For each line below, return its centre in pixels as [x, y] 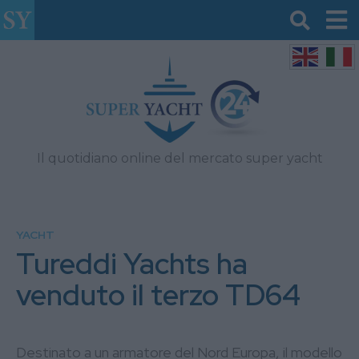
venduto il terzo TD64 [158, 295]
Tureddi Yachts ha [132, 264]
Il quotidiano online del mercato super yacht [179, 158]
